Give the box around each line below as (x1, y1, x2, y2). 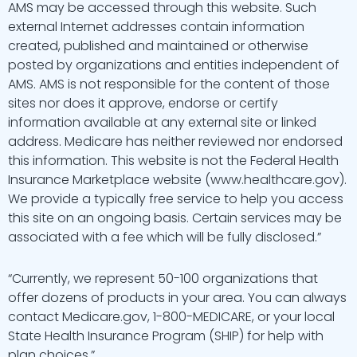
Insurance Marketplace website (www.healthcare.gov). (8, 171, 347, 189)
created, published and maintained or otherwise (8, 37, 308, 55)
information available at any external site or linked (8, 113, 316, 131)
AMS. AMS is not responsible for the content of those (8, 75, 330, 93)
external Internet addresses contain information (8, 18, 304, 36)
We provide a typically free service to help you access (8, 190, 343, 208)
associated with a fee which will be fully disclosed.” (8, 228, 321, 246)
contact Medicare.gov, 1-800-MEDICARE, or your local (8, 308, 335, 326)
